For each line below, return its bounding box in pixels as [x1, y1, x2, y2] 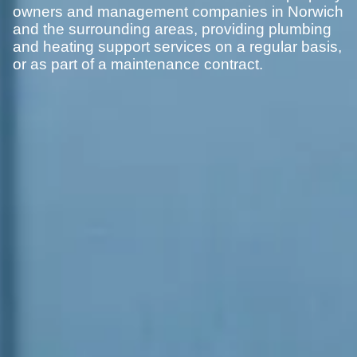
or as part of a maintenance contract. [13, 56, 263, 73]
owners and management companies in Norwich [13, 3, 343, 21]
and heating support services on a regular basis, [13, 38, 342, 56]
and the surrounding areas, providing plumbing [13, 21, 331, 38]
